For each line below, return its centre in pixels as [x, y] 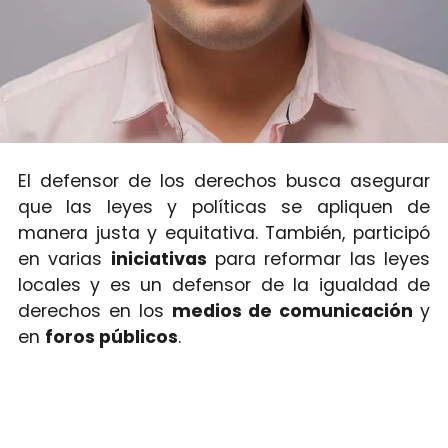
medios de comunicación [296, 311]
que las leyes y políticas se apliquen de [224, 207]
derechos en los [94, 311]
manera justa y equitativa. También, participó [224, 233]
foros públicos [111, 337]
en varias [64, 259]
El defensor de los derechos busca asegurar [224, 181]
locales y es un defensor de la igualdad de [224, 285]
